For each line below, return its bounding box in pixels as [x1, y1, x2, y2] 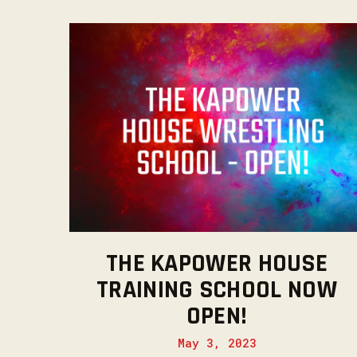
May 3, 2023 [177, 335, 257, 351]
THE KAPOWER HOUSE [105, 248, 328, 280]
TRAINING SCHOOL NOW [96, 274, 337, 307]
